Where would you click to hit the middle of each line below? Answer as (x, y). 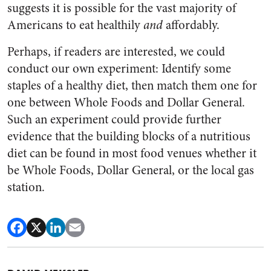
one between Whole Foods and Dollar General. (126, 103)
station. (26, 188)
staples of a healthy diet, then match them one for (132, 86)
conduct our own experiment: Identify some (119, 69)
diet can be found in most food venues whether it (132, 154)
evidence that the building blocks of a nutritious (129, 137)
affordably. (193, 25)
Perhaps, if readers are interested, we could (116, 52)
